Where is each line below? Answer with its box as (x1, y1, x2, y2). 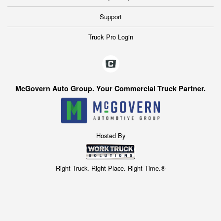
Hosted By (96, 130, 125, 140)
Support (99, 12, 122, 22)
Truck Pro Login (88, 32, 133, 42)
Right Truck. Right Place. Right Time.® (56, 163, 165, 173)
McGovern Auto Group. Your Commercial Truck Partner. (15, 83, 206, 94)
